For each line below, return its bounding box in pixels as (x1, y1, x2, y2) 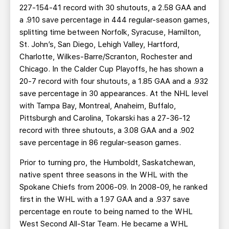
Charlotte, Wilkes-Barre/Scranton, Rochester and (19, 52, 192, 61)
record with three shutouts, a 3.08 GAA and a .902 (19, 126, 194, 135)
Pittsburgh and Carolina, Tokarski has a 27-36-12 (19, 113, 190, 123)
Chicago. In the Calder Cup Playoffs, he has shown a (19, 64, 203, 74)
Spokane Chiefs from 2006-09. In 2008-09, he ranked (19, 182, 208, 192)
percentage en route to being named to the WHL (19, 207, 193, 216)
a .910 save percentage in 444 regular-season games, (19, 15, 210, 25)
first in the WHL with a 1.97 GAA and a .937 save (19, 195, 190, 204)
